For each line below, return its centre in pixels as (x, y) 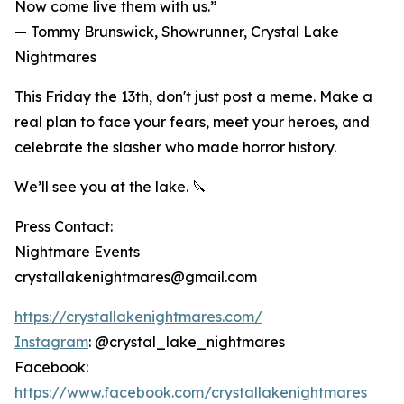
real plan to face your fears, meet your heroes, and (192, 122)
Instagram (51, 342)
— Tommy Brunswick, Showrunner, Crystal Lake (177, 32)
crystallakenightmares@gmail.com (136, 277)
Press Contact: (64, 226)
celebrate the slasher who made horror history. (175, 147)
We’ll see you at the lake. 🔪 (110, 187)
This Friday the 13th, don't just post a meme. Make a (193, 96)
